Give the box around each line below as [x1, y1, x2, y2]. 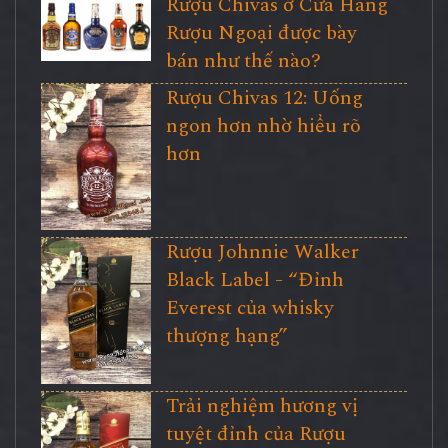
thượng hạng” [165, 321, 288, 352]
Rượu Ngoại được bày [165, 17, 357, 48]
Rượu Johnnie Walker [165, 237, 359, 268]
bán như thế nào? [165, 45, 321, 76]
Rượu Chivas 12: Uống [165, 82, 363, 113]
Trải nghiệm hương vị [165, 391, 358, 422]
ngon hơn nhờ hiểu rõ [165, 110, 361, 141]
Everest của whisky [165, 293, 334, 324]
